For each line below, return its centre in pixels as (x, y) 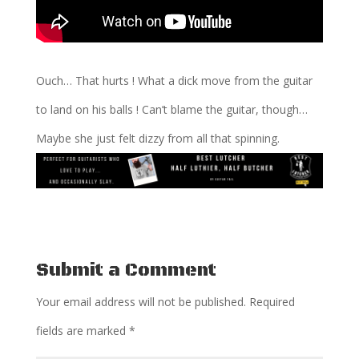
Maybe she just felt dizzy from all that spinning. (157, 138)
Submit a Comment (126, 271)
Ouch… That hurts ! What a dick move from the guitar (174, 80)
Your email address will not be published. (141, 302)
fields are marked (82, 331)
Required (272, 302)
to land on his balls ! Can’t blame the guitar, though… (171, 109)
